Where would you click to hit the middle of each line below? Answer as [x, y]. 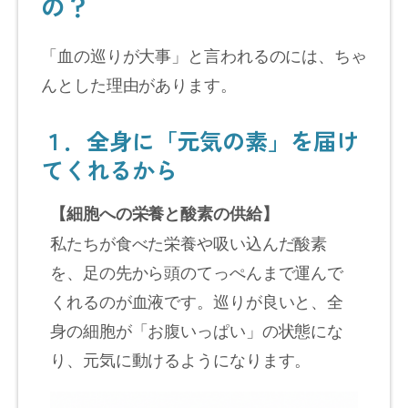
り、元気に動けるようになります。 [181, 358]
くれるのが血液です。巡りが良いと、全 [197, 300]
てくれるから [109, 169]
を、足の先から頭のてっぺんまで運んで [197, 271]
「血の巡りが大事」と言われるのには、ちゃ [204, 54]
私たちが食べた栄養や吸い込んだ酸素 [189, 242]
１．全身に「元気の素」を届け [200, 140]
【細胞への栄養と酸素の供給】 [164, 213]
